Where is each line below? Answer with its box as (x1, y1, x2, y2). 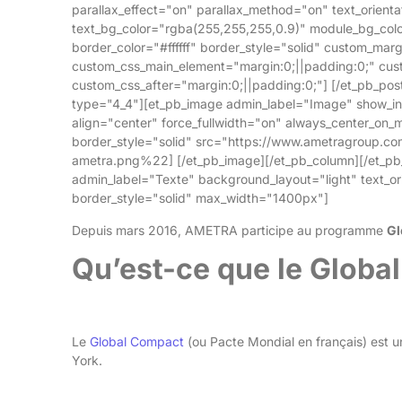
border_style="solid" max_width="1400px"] (72, 190, 328, 206)
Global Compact (90, 334, 184, 350)
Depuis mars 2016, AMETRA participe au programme (72, 222, 387, 238)
